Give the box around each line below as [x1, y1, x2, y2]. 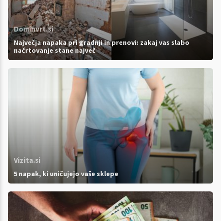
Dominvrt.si [14, 24, 53, 34]
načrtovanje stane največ [14, 46, 96, 55]
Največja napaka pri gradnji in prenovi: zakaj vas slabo [14, 38, 189, 47]
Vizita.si [14, 155, 40, 165]
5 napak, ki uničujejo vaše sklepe [14, 169, 118, 179]
